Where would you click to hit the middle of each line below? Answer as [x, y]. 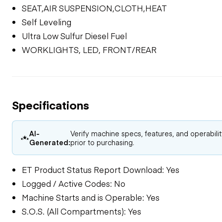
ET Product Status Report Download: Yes [101, 169]
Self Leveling [47, 22]
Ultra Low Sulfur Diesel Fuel [74, 36]
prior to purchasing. [103, 142]
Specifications [51, 105]
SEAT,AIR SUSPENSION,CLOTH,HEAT [94, 8]
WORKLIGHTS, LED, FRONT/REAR [89, 50]
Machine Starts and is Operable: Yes [91, 197]
